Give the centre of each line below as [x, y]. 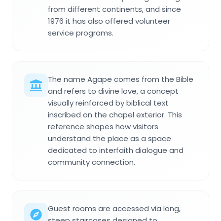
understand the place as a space [110, 138]
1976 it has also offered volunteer [109, 21]
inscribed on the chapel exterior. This [115, 114]
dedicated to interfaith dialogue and [116, 150]
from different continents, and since [114, 9]
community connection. [92, 162]
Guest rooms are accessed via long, [114, 208]
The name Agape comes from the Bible [121, 79]
